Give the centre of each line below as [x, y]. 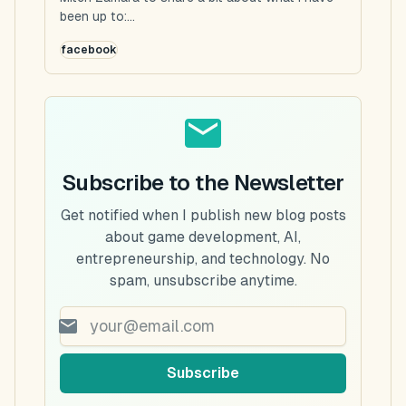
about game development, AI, [203, 237]
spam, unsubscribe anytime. [203, 280]
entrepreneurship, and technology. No [203, 258]
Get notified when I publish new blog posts [203, 215]
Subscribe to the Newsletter [203, 182]
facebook [89, 49]
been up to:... [97, 16]
